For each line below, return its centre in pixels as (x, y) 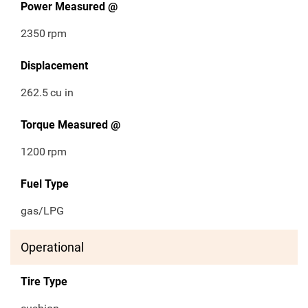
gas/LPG (42, 211)
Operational (52, 247)
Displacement (54, 66)
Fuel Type (45, 184)
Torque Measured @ (70, 125)
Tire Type (44, 282)
